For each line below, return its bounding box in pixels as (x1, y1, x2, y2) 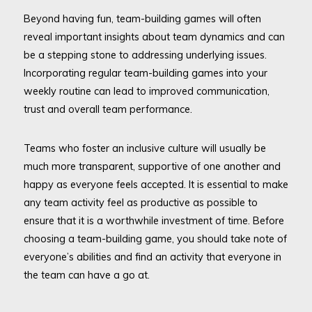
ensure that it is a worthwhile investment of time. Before (23, 213, 284, 227)
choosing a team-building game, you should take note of (23, 231, 287, 245)
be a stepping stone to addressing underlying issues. (23, 47, 267, 61)
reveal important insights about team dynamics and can (23, 29, 285, 43)
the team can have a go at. (23, 267, 150, 281)
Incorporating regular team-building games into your (23, 65, 267, 79)
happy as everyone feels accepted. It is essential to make (23, 177, 288, 191)
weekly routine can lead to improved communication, (23, 84, 270, 97)
